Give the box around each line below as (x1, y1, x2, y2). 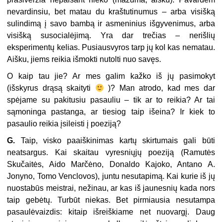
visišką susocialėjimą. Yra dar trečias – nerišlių (7, 31, 215, 40)
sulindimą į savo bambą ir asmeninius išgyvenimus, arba (7, 19, 215, 28)
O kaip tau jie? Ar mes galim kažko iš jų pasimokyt (7, 72, 215, 81)
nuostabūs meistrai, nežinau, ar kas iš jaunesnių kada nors (7, 184, 215, 193)
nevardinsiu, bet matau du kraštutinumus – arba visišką (7, 7, 215, 16)
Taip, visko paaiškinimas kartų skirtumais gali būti (15, 136, 215, 145)
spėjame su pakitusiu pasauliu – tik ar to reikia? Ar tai (7, 96, 215, 105)
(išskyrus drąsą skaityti (7, 84, 95, 93)
